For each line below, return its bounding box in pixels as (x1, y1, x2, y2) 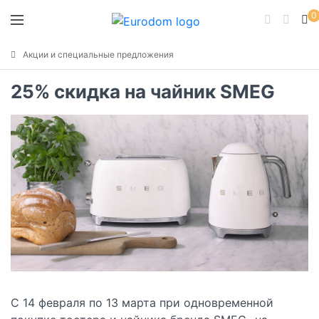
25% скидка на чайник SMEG (11, 80, 275, 103)
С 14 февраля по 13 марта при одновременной (11, 295, 273, 310)
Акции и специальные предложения (23, 48, 174, 60)
